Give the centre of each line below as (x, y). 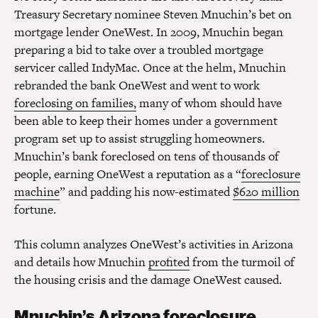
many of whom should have (209, 103)
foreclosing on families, (75, 103)
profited (169, 262)
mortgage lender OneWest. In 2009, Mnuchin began (149, 32)
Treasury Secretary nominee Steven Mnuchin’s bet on (153, 15)
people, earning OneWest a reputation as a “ (128, 174)
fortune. (35, 210)
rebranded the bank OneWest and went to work (137, 86)
